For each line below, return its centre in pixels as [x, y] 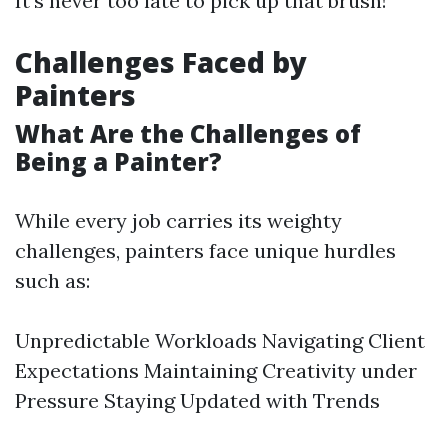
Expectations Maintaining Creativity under [216, 370]
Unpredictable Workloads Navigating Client [220, 340]
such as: [52, 280]
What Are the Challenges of [188, 133]
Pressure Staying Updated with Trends [197, 400]
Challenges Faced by [161, 62]
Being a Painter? [118, 161]
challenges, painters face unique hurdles [205, 250]
